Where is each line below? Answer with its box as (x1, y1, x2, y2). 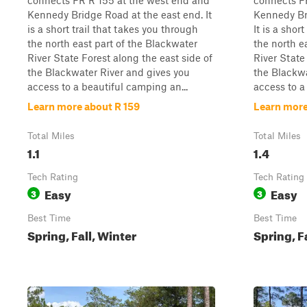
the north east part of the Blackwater (27, 37, 197, 49)
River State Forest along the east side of (27, 51, 212, 64)
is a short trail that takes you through (27, 23, 198, 35)
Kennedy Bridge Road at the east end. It (27, 8, 212, 21)
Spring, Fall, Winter (27, 225, 136, 243)
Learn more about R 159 (27, 100, 140, 112)
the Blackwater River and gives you (27, 66, 190, 78)
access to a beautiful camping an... (27, 80, 188, 93)
